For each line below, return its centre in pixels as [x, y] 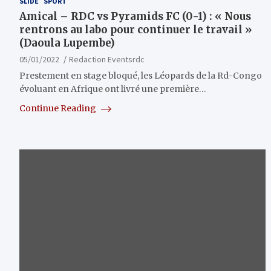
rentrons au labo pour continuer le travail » [136, 30]
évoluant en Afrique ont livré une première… [113, 89]
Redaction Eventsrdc [107, 60]
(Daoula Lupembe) [67, 43]
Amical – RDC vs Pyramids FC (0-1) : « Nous [135, 17]
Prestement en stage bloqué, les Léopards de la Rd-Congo [141, 76]
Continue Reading [59, 109]
